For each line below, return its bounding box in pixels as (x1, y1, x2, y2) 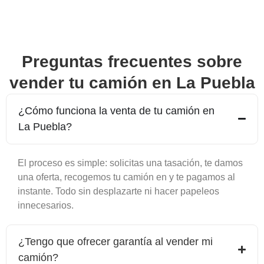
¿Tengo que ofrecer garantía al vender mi (18, 235, 213, 247)
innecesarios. (18, 200, 74, 210)
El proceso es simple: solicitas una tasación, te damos (18, 157, 243, 168)
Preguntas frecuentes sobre (22, 52, 242, 71)
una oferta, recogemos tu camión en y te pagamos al (18, 171, 235, 182)
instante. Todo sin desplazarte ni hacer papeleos (18, 186, 219, 196)
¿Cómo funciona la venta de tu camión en (18, 104, 214, 117)
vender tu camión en (9, 73, 176, 92)
